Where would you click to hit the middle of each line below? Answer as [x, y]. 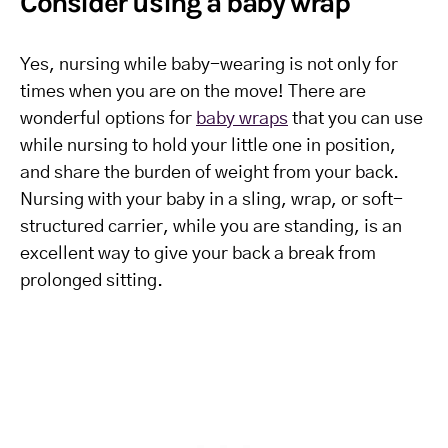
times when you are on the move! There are [193, 92]
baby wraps [242, 119]
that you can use [355, 119]
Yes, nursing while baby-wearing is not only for [209, 65]
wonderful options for [108, 119]
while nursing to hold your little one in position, [208, 146]
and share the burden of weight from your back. [209, 173]
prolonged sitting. [91, 281]
